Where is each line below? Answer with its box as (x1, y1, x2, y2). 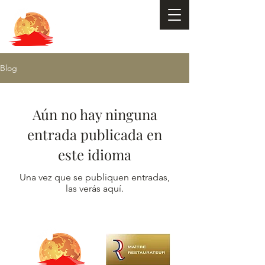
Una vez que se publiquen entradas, (20, 172, 170, 183)
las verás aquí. (66, 183, 124, 194)
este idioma (58, 145, 131, 164)
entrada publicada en (27, 125, 162, 144)
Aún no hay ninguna (32, 105, 157, 124)
